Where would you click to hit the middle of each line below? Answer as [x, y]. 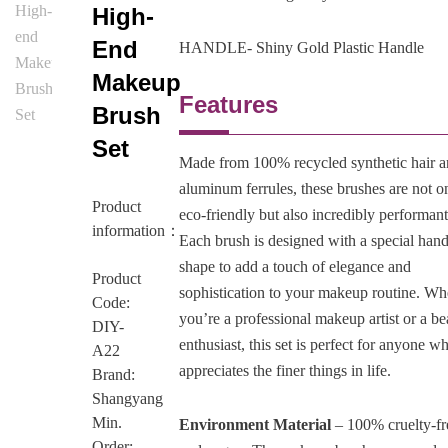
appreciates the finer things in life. [285, 371]
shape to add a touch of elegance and [295, 267]
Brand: [113, 375]
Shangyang [127, 399]
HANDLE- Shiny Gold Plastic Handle [302, 48]
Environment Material [255, 425]
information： [136, 231]
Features [229, 105]
